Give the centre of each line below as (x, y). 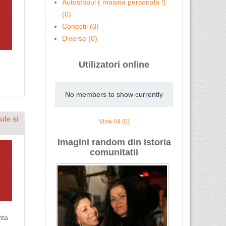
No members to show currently (114, 94)
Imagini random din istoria (114, 143)
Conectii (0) (80, 26)
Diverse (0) (80, 38)
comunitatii (114, 153)
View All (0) (114, 122)
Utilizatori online (114, 65)
